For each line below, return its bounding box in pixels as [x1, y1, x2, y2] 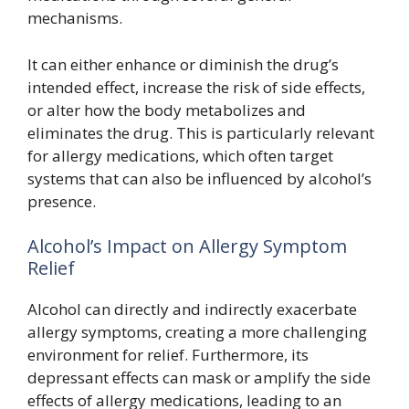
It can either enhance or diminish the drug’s [27, 53, 339, 75]
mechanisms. [27, 7, 122, 28]
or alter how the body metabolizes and [27, 99, 306, 121]
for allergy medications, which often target [27, 144, 333, 166]
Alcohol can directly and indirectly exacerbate [27, 299, 357, 320]
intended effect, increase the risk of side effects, [27, 76, 365, 98]
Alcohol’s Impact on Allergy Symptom [27, 234, 347, 258]
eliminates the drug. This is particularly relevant [27, 121, 374, 143]
